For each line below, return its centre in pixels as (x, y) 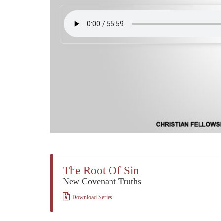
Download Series (92, 197)
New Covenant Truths (102, 181)
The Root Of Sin (101, 170)
